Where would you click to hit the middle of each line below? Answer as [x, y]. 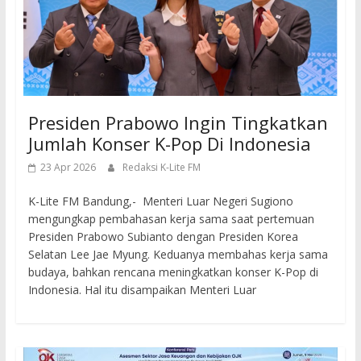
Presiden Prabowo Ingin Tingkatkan [178, 123]
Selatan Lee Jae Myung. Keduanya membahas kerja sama [178, 255]
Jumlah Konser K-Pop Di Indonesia [169, 144]
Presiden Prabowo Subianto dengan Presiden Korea [163, 237]
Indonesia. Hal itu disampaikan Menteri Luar [142, 290]
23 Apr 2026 [68, 168]
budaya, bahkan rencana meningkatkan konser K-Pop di [173, 272]
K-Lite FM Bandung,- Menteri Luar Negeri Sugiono [160, 201]
